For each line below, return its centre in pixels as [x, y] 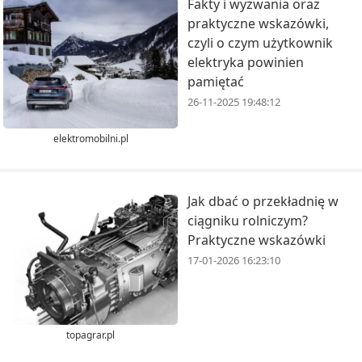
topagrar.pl [90, 335]
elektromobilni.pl [90, 138]
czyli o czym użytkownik [260, 43]
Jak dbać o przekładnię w [263, 201]
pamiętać [216, 82]
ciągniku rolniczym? [248, 220]
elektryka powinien [246, 63]
